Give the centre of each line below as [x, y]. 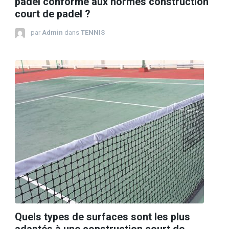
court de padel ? [52, 14]
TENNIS [93, 32]
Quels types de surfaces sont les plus [102, 217]
